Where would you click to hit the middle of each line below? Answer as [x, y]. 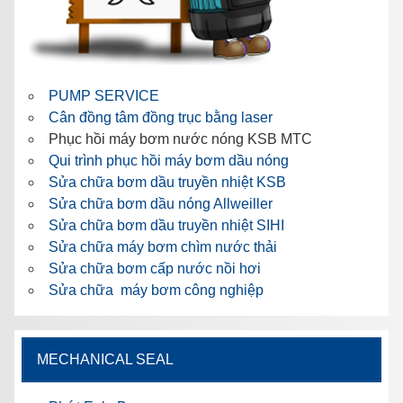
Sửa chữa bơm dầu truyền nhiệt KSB [167, 182]
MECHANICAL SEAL [105, 359]
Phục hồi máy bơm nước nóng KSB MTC [180, 139]
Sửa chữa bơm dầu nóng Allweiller [161, 203]
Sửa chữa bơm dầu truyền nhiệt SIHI [166, 225]
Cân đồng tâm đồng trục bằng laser [161, 117]
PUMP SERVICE [104, 95]
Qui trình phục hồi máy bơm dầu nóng [169, 160]
